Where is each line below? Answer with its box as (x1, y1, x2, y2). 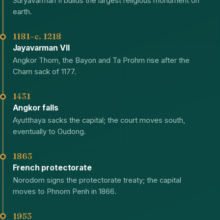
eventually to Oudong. (12, 127, 86, 136)
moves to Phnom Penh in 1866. (12, 187, 116, 196)
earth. (12, 7, 32, 16)
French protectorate (12, 163, 92, 172)
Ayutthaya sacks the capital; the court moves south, (12, 115, 185, 125)
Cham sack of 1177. (12, 67, 76, 76)
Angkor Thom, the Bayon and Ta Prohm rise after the (12, 55, 190, 65)
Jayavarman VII (12, 43, 70, 53)
